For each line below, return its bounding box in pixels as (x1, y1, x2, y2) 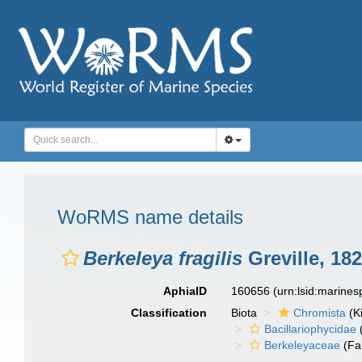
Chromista (293, 306, 347, 319)
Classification (131, 306, 208, 319)
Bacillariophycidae (264, 322, 357, 335)
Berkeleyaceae (264, 339, 341, 351)
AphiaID (163, 284, 208, 297)
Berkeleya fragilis (83, 247, 242, 269)
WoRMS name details (57, 206, 243, 228)
